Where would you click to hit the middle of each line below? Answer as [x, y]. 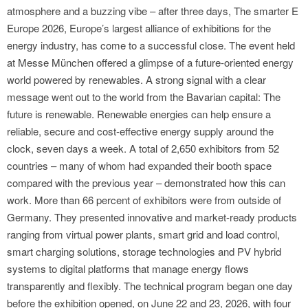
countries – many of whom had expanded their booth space [139, 166]
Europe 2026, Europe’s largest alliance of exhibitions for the [139, 28]
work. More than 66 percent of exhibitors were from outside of [144, 200]
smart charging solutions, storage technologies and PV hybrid [144, 252]
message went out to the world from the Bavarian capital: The [144, 97]
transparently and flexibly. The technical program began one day [150, 286]
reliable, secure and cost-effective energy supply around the [140, 131]
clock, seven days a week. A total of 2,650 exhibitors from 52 [143, 148]
